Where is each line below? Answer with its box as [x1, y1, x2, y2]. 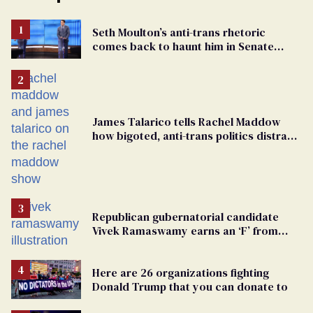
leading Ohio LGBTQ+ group [92, 236, 237, 252]
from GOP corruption [92, 141, 201, 157]
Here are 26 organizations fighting [92, 264, 269, 280]
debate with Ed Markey [92, 52, 211, 68]
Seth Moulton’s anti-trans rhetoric [92, 24, 265, 40]
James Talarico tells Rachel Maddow [92, 113, 280, 129]
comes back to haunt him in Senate [92, 38, 274, 54]
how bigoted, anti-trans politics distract [92, 127, 298, 143]
